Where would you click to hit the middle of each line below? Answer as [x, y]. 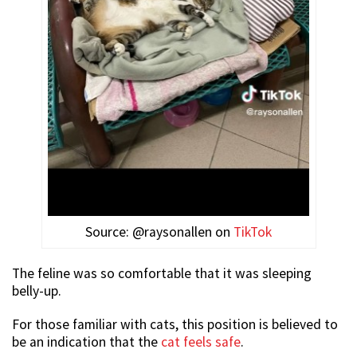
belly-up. [37, 291]
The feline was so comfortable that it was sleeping [162, 274]
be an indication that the [86, 342]
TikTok [253, 232]
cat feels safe [201, 342]
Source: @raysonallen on [159, 232]
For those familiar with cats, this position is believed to [175, 325]
